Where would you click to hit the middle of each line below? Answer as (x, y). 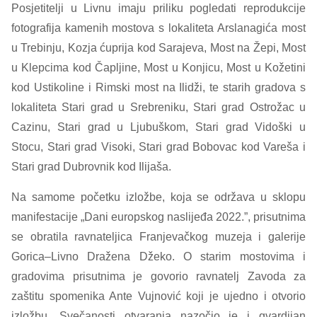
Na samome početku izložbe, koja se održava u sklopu (158, 197)
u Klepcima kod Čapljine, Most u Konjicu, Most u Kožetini (158, 68)
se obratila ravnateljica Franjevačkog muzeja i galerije (158, 237)
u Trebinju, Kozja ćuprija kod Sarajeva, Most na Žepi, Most (158, 48)
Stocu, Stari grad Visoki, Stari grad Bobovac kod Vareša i (158, 147)
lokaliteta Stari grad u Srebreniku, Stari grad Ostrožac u (158, 107)
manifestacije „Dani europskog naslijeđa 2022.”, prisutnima (158, 217)
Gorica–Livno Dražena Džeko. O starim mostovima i (158, 257)
